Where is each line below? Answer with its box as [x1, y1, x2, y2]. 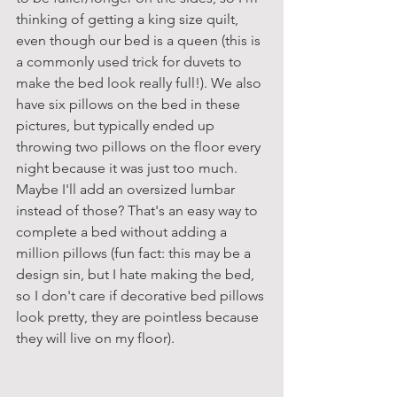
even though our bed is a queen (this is [16, 31, 264, 49]
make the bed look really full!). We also [16, 74, 265, 91]
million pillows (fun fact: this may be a [16, 244, 254, 261]
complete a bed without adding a [16, 222, 230, 240]
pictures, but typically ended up [16, 116, 218, 134]
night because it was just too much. [16, 159, 241, 176]
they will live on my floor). [16, 329, 175, 346]
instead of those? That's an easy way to [16, 201, 261, 219]
